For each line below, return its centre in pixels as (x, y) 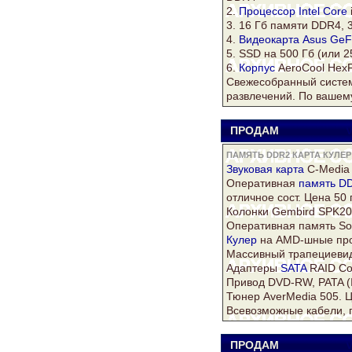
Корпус (257, 68)
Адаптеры (253, 268)
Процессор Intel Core (293, 11)
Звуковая (251, 169)
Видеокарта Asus (283, 40)
